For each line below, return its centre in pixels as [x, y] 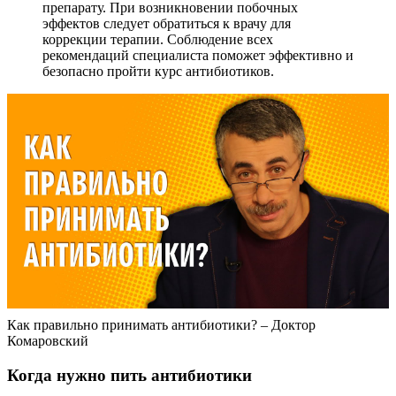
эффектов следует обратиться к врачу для [167, 23]
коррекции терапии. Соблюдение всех [158, 39]
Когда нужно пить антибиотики [129, 375]
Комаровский [48, 340]
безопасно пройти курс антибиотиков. [158, 71]
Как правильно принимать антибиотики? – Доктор [161, 324]
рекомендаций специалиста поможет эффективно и [198, 55]
